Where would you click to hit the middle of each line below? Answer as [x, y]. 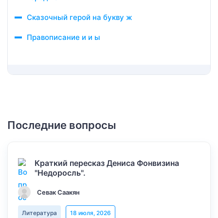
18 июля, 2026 [91, 213]
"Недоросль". [60, 173]
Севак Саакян [58, 192]
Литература [39, 213]
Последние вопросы [62, 125]
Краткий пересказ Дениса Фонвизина [107, 163]
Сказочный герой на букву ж [80, 17]
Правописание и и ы [64, 37]
